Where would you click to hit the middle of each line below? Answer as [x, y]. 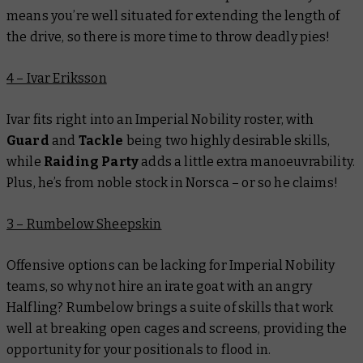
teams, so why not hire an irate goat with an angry [160, 286]
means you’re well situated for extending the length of [173, 15]
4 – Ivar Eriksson [57, 78]
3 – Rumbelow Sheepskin [84, 224]
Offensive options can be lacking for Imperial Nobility [171, 265]
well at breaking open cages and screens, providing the [177, 328]
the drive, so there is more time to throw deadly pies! [169, 36]
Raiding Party [91, 161]
